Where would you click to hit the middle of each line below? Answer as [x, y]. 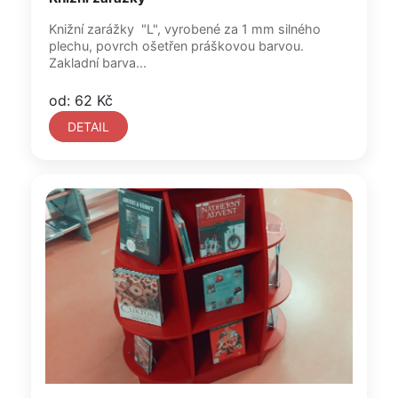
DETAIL [88, 127]
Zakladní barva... [98, 63]
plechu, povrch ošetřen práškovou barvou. [176, 46]
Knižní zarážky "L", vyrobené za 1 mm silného [185, 29]
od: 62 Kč [81, 100]
